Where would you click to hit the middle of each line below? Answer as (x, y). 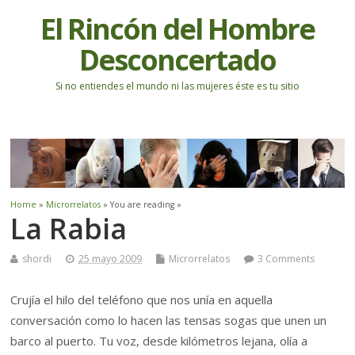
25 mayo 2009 (111, 259)
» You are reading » (141, 205)
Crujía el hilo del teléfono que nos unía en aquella (142, 300)
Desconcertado (177, 60)
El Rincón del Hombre (177, 29)
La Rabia (69, 229)
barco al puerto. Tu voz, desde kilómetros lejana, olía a (159, 341)
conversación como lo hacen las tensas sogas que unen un (169, 321)
